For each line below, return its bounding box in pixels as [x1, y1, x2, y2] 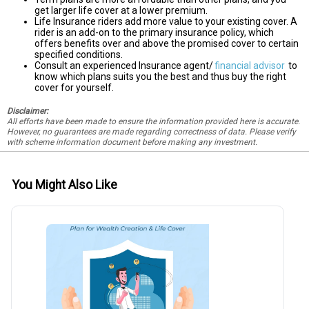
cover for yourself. [34, 81, 114, 93]
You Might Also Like [12, 177, 117, 192]
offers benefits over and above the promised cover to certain [34, 37, 299, 49]
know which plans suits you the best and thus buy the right [34, 70, 286, 82]
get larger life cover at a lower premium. [34, 4, 208, 16]
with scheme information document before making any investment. [7, 137, 257, 147]
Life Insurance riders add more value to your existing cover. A [34, 15, 297, 27]
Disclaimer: [7, 106, 48, 116]
